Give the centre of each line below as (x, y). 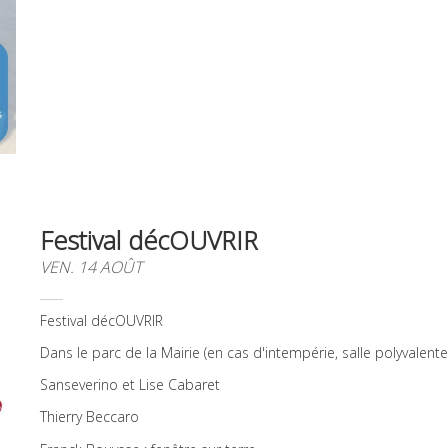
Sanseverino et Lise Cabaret (130, 385)
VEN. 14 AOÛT (91, 266)
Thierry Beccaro (89, 417)
